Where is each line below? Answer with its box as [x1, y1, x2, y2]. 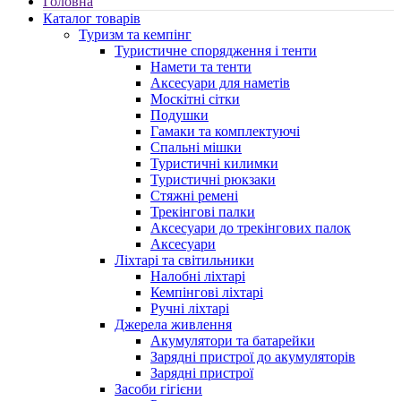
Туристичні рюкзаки [150, 172, 276, 188]
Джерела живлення [115, 317, 232, 333]
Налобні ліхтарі [150, 269, 245, 285]
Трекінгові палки [150, 204, 255, 220]
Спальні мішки [150, 140, 242, 156]
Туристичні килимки [150, 156, 278, 172]
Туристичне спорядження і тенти [115, 43, 317, 59]
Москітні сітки [150, 91, 240, 107]
